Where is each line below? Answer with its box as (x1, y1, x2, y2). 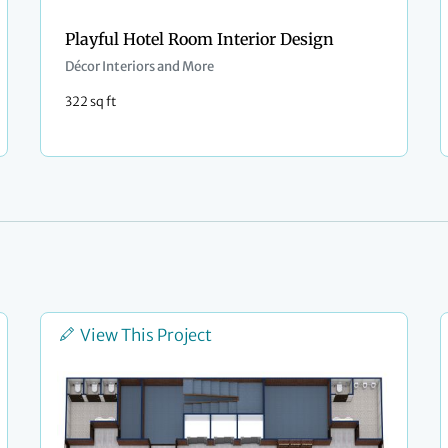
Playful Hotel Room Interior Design (65, 29, 334, 50)
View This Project (80, 325, 212, 346)
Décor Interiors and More (65, 58, 214, 76)
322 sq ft (65, 93, 116, 110)
